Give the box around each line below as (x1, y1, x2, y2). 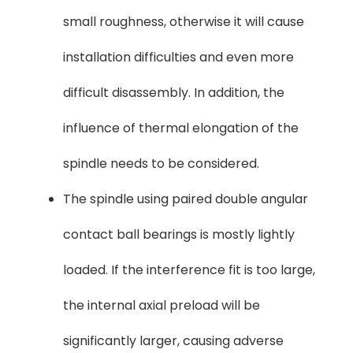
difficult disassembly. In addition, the (63, 83, 284, 102)
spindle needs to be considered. (63, 154, 259, 173)
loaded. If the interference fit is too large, (63, 260, 315, 279)
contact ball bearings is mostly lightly (63, 225, 295, 243)
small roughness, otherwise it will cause (63, 12, 304, 31)
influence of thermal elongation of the (63, 118, 299, 137)
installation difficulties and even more (63, 47, 294, 66)
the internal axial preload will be (63, 295, 260, 314)
